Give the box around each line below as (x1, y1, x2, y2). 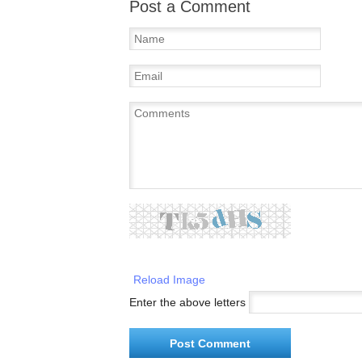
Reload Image (133, 273, 205, 286)
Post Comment (170, 337, 250, 350)
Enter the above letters (129, 296, 246, 309)
